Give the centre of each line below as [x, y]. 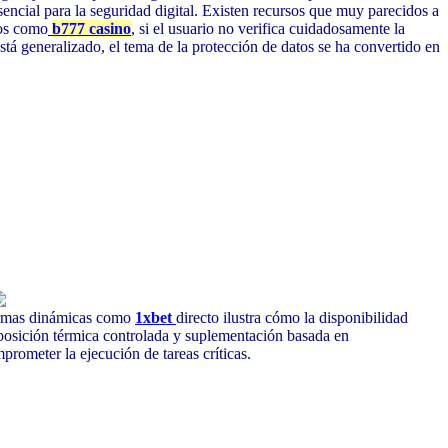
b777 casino [91, 29]
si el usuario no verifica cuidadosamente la [270, 29]
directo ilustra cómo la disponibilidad [292, 317]
